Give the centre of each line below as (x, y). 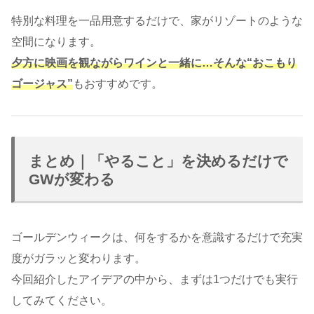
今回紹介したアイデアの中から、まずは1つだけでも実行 (155, 279)
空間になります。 (56, 42)
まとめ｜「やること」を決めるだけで (158, 161)
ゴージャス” (42, 84)
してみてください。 (62, 300)
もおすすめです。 (118, 84)
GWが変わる (72, 179)
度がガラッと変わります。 (78, 258)
